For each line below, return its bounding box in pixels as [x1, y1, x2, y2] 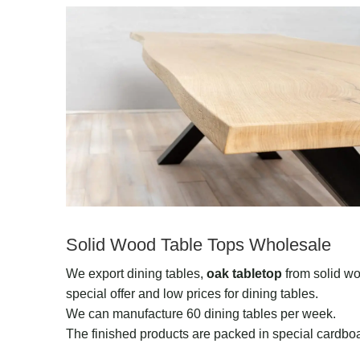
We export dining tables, [66, 267, 207, 280]
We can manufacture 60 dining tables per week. [66, 307, 336, 321]
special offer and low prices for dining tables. [66, 287, 318, 301]
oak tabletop [207, 267, 282, 280]
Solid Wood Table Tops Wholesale [66, 235, 331, 255]
